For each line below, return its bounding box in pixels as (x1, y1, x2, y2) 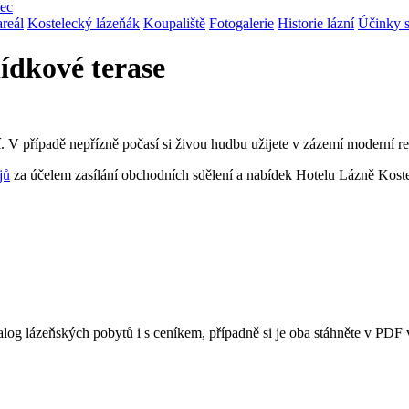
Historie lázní (278, 15, 354, 31)
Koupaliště (143, 15, 205, 31)
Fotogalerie (209, 15, 274, 31)
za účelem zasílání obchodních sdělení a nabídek (10, 166, 296, 183)
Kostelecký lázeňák (27, 15, 140, 31)
